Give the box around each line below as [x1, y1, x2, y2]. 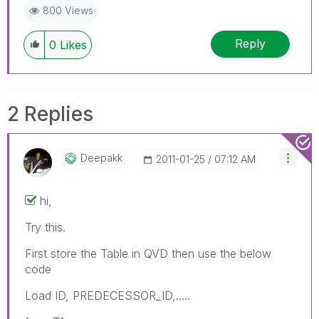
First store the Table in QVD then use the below [25, 246, 271, 261]
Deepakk [80, 151, 122, 164]
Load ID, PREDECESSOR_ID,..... [25, 288, 190, 303]
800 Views [43, 4, 93, 16]
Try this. [25, 219, 66, 234]
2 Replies [7, 101, 93, 126]
